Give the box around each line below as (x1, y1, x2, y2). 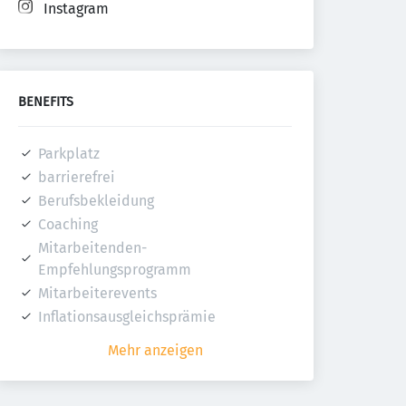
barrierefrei (38, 169, 115, 186)
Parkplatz (38, 145, 100, 162)
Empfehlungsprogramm (38, 261, 191, 278)
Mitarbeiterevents (38, 285, 157, 302)
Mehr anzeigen (107, 342, 203, 359)
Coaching (38, 216, 98, 233)
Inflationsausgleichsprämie (38, 308, 216, 325)
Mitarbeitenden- (38, 239, 147, 256)
